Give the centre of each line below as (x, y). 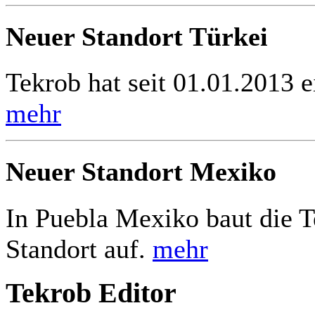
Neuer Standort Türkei (137, 36)
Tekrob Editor (91, 294)
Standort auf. (79, 249)
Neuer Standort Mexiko (141, 172)
